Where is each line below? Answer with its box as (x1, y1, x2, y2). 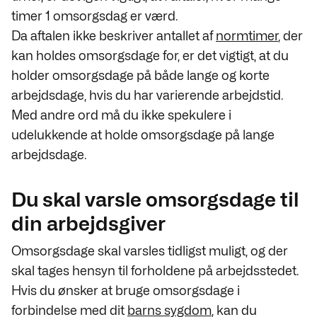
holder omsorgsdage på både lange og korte (11, 68, 270, 83)
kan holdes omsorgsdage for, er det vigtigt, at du (11, 48, 289, 63)
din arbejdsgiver (11, 212, 166, 236)
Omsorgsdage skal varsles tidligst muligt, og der (11, 243, 288, 258)
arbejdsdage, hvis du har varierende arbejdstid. (11, 88, 284, 103)
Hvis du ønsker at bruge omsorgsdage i (11, 283, 240, 298)
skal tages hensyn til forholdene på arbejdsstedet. (11, 263, 299, 278)
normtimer (216, 28, 278, 43)
